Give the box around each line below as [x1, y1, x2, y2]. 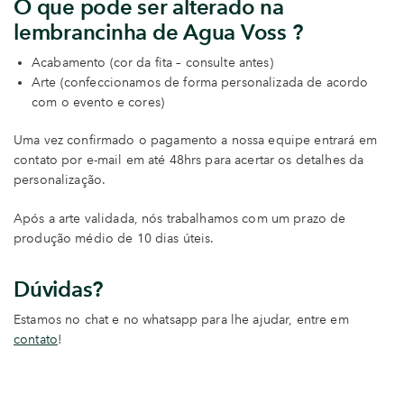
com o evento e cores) [32, 94, 164, 110]
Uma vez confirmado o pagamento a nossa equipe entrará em [14, 132, 377, 148]
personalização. [14, 171, 106, 188]
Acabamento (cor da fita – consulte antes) [32, 54, 273, 70]
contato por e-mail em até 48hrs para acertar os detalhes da [14, 151, 364, 168]
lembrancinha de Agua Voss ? [14, 18, 303, 45]
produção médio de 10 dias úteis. [14, 231, 215, 247]
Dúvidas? [14, 276, 104, 303]
